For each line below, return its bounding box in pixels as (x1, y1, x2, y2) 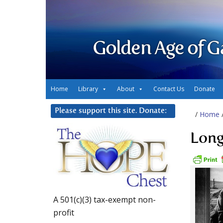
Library (78, 85, 98, 93)
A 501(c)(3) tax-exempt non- (53, 194, 156, 206)
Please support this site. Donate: (55, 107, 167, 114)
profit (53, 207, 74, 219)
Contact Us (153, 85, 184, 93)
